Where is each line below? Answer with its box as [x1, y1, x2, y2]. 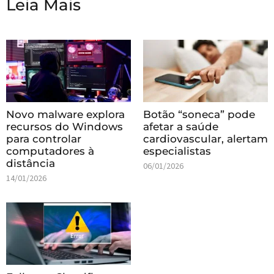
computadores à [6, 145, 94, 158]
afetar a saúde [143, 120, 218, 133]
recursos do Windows [6, 120, 123, 133]
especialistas [143, 145, 211, 158]
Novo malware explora [6, 108, 125, 121]
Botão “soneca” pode [143, 108, 255, 121]
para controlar [6, 133, 81, 146]
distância [6, 157, 55, 170]
